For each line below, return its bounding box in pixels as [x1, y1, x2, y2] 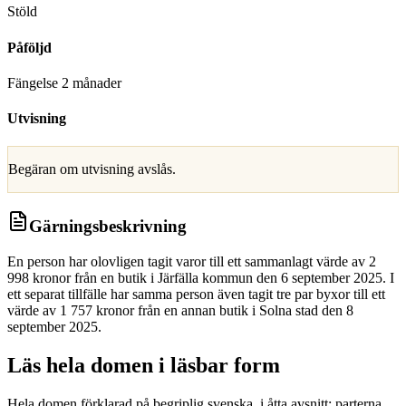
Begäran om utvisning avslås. [8, 161, 176, 178]
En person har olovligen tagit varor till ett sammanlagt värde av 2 [7, 253, 376, 269]
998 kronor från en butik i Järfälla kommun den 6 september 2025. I [7, 269, 394, 285]
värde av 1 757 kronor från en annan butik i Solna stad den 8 [7, 302, 353, 318]
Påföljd [7, 39, 52, 55]
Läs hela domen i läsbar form [7, 353, 280, 377]
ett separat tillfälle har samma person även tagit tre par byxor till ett [7, 285, 385, 302]
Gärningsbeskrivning [29, 217, 187, 237]
